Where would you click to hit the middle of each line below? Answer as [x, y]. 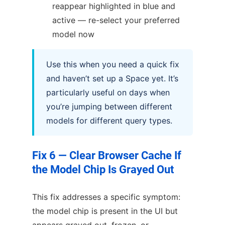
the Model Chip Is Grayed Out [103, 170]
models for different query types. [109, 121]
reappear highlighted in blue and [114, 6]
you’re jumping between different [109, 107]
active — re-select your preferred [116, 20]
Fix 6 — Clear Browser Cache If [107, 156]
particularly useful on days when [108, 93]
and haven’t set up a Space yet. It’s [112, 79]
